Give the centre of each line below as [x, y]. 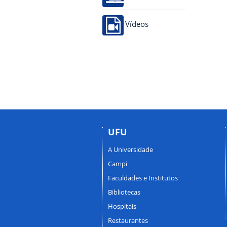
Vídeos [137, 24]
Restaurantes [128, 220]
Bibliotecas [124, 192]
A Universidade [130, 149]
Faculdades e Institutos [143, 178]
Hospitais [122, 206]
